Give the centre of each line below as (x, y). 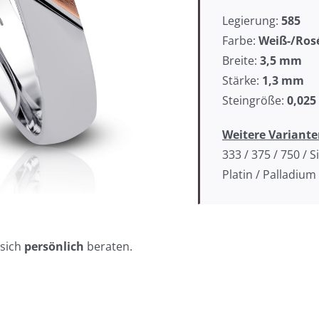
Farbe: (240, 41)
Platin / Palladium (269, 174)
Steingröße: (254, 100)
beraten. (108, 247)
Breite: (241, 61)
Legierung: (251, 21)
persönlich (54, 247)
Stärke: (242, 80)
